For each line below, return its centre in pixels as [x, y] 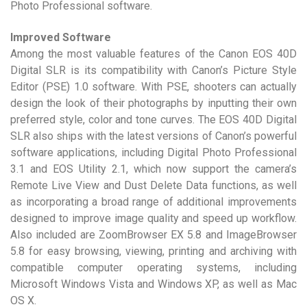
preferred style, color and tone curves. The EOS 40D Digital [153, 120]
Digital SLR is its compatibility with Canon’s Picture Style [153, 70]
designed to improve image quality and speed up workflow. [153, 218]
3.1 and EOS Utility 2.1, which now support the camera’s [153, 169]
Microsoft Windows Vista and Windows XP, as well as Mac [153, 284]
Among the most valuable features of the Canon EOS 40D [153, 54]
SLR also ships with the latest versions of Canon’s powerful [153, 136]
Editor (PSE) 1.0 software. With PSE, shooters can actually [153, 87]
